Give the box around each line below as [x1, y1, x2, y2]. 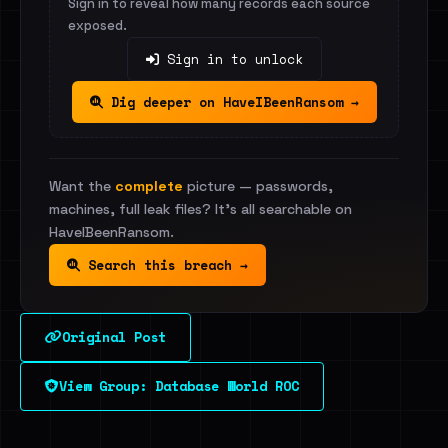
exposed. [68, 17, 127, 34]
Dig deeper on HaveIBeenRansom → [102, 92, 359, 112]
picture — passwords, [183, 177, 333, 195]
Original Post [62, 327, 166, 347]
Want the [49, 177, 115, 195]
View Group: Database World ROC [59, 376, 299, 396]
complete [115, 177, 183, 195]
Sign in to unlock [158, 49, 303, 69]
